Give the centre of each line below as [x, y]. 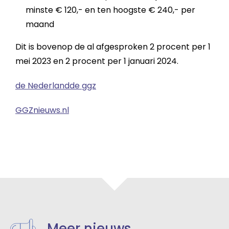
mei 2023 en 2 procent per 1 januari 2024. [97, 61]
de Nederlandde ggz [56, 86]
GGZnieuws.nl [42, 110]
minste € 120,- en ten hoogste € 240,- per [110, 10]
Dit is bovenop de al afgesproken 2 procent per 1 [113, 47]
